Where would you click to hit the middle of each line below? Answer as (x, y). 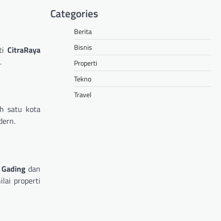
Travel (83, 94)
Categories (74, 13)
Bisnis (83, 47)
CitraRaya (24, 50)
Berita (83, 31)
